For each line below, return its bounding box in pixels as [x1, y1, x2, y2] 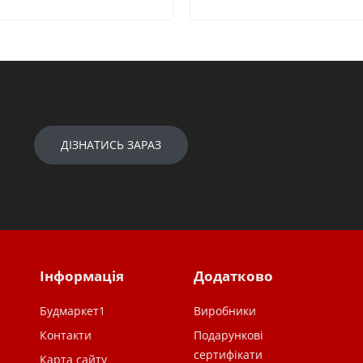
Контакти [40, 327, 92, 343]
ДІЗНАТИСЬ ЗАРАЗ [61, 137, 162, 152]
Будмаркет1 [40, 302, 105, 318]
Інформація [40, 266, 124, 285]
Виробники [194, 302, 256, 318]
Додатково [194, 266, 273, 285]
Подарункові [194, 327, 263, 343]
